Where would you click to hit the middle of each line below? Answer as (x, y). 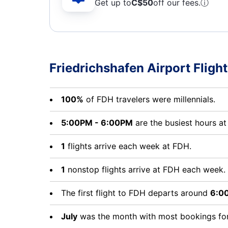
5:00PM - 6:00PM (97, 123)
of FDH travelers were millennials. (149, 99)
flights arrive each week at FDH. (128, 146)
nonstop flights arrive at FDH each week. (145, 169)
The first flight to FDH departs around (136, 193)
